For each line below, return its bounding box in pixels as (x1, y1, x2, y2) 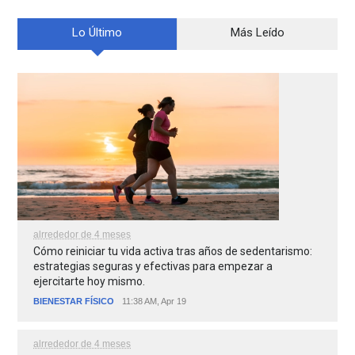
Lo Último (72, 25, 123, 40)
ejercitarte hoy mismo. (33, 275, 146, 288)
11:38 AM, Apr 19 (122, 296, 187, 307)
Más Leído (230, 25, 284, 40)
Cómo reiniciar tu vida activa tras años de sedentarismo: (33, 245, 313, 258)
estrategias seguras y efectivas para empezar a (33, 260, 273, 273)
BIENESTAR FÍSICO (33, 296, 115, 307)
